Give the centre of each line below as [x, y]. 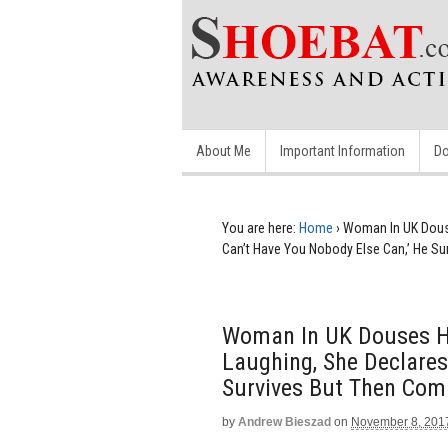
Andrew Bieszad [284, 422]
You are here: [259, 228]
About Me [223, 151]
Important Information [342, 151]
